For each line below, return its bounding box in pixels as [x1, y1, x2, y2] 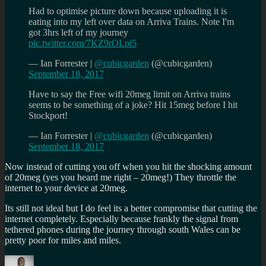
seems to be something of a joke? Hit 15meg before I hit [28, 99, 237, 110]
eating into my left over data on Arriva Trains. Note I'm [28, 16, 234, 27]
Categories [151, 254, 191, 265]
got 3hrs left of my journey [28, 27, 128, 37]
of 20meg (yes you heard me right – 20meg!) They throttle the [5, 172, 236, 182]
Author [33, 254, 60, 265]
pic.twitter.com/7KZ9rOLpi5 [28, 37, 137, 48]
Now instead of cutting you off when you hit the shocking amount [5, 161, 252, 172]
